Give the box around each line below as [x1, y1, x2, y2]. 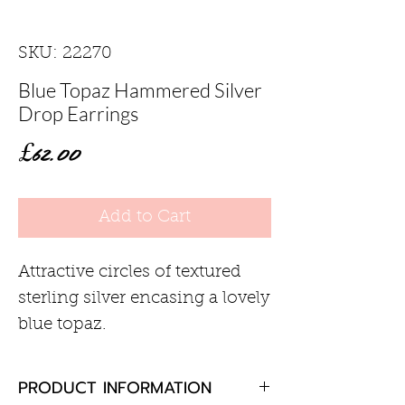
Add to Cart [99, 208, 191, 226]
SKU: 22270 [18, 44, 112, 62]
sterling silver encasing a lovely [18, 289, 270, 307]
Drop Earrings [18, 100, 138, 126]
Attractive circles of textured [18, 263, 241, 281]
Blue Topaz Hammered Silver [18, 77, 262, 102]
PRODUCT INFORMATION [18, 374, 212, 400]
